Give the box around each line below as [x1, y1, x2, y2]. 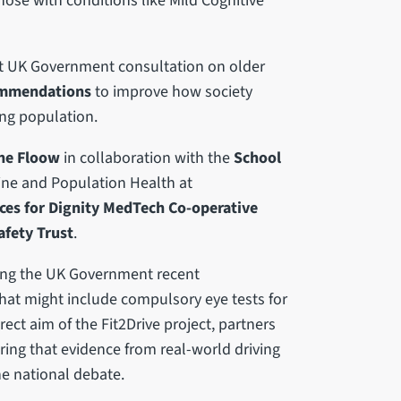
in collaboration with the [59, 146, 234, 169]
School [233, 146, 281, 169]
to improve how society [90, 80, 252, 103]
